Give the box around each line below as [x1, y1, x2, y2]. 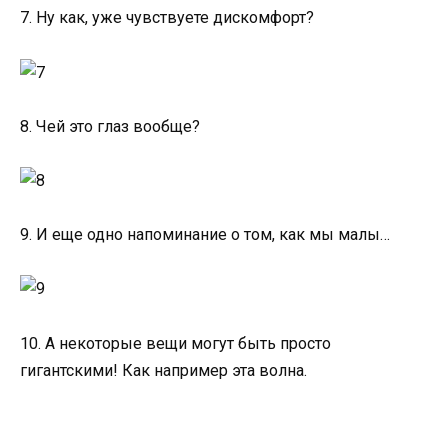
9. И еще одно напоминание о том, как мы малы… [20, 225, 390, 245]
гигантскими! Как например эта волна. [20, 360, 307, 380]
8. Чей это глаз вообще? [20, 116, 200, 136]
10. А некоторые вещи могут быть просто [20, 333, 331, 353]
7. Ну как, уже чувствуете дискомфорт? [20, 8, 314, 28]
